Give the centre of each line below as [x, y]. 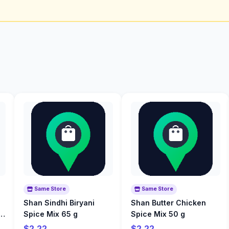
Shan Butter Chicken [168, 202]
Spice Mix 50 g [158, 214]
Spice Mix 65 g [50, 214]
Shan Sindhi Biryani [59, 202]
